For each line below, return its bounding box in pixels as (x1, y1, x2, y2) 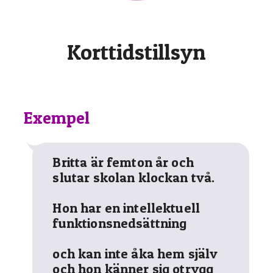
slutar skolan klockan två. (52, 169, 215, 186)
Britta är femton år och (52, 154, 194, 171)
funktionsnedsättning (52, 215, 187, 232)
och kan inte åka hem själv (52, 246, 218, 262)
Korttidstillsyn (67, 38, 206, 66)
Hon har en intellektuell (52, 200, 200, 216)
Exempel (24, 107, 90, 129)
